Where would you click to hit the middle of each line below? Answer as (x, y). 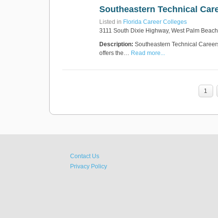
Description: (116, 44)
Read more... (148, 53)
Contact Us (85, 156)
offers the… (115, 53)
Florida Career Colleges (155, 22)
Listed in (111, 22)
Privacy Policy (89, 166)
